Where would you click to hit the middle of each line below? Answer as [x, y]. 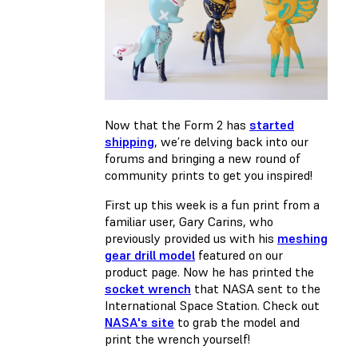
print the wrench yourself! [177, 339]
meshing [302, 239]
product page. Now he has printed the [209, 272]
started [272, 125]
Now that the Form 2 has [177, 125]
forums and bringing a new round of [203, 159]
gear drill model [150, 255]
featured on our [239, 255]
